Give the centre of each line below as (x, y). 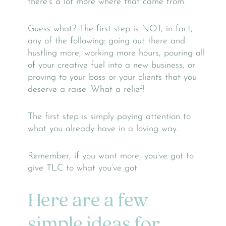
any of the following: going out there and (106, 41)
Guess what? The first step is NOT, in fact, (110, 29)
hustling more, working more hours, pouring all (116, 53)
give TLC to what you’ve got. (83, 168)
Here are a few (88, 201)
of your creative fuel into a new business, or (111, 65)
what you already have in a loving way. (103, 129)
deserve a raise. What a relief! (86, 89)
